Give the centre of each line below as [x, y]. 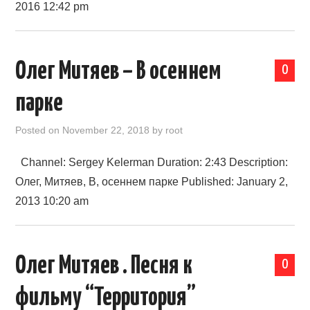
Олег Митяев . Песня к [104, 266]
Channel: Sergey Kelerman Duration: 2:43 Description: [152, 162]
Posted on [39, 130]
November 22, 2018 [106, 130]
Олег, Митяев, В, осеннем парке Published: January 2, [152, 182]
